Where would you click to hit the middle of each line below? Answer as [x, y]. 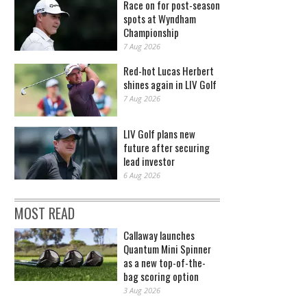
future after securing [167, 148]
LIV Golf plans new [159, 134]
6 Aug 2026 [142, 175]
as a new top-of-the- [164, 263]
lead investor [149, 161]
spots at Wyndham [160, 19]
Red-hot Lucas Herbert [169, 71]
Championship [151, 33]
